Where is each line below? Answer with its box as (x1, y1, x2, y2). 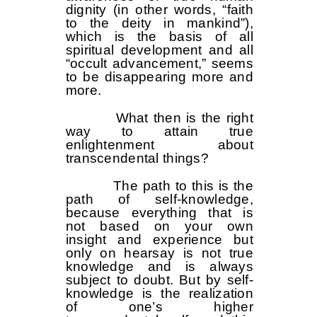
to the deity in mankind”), (65, 16, 253, 31)
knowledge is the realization (65, 286, 253, 301)
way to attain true (65, 124, 253, 139)
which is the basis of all (65, 29, 253, 45)
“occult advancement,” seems (65, 56, 253, 71)
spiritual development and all (65, 42, 253, 58)
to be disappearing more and (65, 69, 253, 85)
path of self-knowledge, (65, 192, 253, 207)
